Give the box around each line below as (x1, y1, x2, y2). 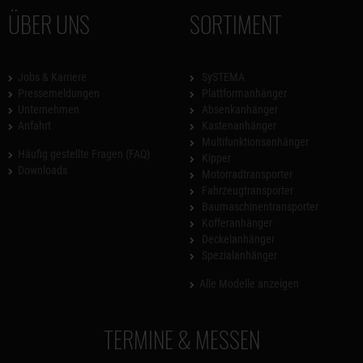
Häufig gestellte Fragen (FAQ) (18, 147, 150, 160)
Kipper (199, 152, 231, 164)
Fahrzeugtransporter (199, 184, 293, 197)
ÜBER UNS (8, 7, 90, 41)
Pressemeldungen (18, 87, 100, 100)
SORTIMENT (190, 7, 282, 41)
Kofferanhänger (199, 216, 272, 229)
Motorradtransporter (199, 168, 293, 181)
